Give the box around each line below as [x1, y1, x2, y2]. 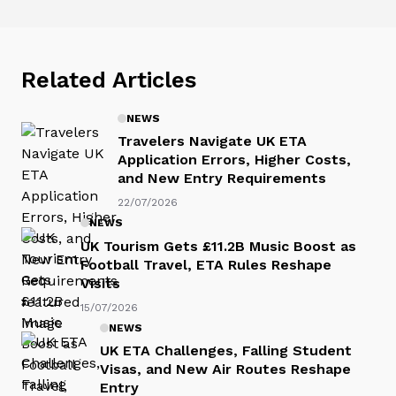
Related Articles [21, 65, 196, 93]
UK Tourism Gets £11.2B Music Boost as [80, 237, 356, 255]
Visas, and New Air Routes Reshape [100, 361, 351, 378]
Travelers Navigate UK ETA [118, 133, 307, 150]
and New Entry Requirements [118, 170, 326, 187]
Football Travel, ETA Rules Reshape [80, 255, 331, 273]
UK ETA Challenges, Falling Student [100, 342, 352, 360]
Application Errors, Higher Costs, [118, 151, 351, 169]
